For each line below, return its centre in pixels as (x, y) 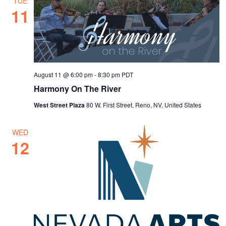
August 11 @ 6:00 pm (64, 75)
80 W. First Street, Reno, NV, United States (144, 105)
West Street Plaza (60, 105)
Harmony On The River (78, 89)
